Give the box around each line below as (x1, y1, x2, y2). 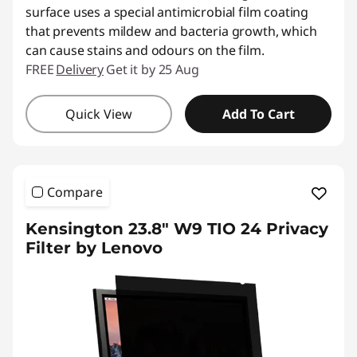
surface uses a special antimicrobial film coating (25, 3, 309, 21)
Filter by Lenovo (25, 238, 163, 257)
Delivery (56, 61, 104, 78)
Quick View (65, 105, 132, 123)
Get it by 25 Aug (106, 61, 199, 78)
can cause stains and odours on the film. (25, 41, 265, 59)
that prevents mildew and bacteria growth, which (25, 22, 317, 40)
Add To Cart (222, 105, 295, 123)
